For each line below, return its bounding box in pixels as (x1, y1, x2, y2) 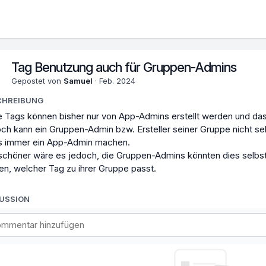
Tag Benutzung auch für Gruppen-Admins (11, 59, 236, 75)
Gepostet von (11, 76, 64, 85)
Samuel (64, 76, 93, 85)
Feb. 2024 (99, 76, 135, 85)
